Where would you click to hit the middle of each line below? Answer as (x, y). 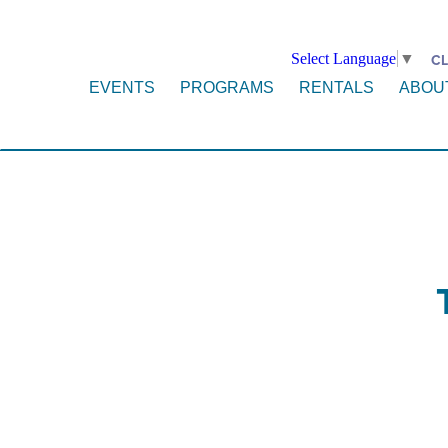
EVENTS (121, 87)
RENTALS (336, 87)
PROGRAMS (226, 87)
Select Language (344, 59)
